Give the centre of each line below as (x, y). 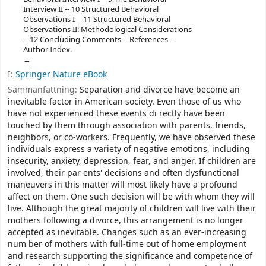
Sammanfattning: (44, 90)
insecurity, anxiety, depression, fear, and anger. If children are (132, 161)
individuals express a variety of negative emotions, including (129, 150)
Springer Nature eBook (61, 74)
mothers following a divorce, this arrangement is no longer (126, 221)
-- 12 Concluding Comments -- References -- (99, 39)
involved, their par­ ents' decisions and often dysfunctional (123, 173)
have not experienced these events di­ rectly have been (116, 114)
